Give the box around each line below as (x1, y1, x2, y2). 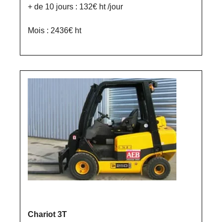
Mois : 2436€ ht (28, 26, 81, 35)
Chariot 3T (28, 210, 67, 219)
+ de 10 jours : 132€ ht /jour (28, 2, 123, 11)
